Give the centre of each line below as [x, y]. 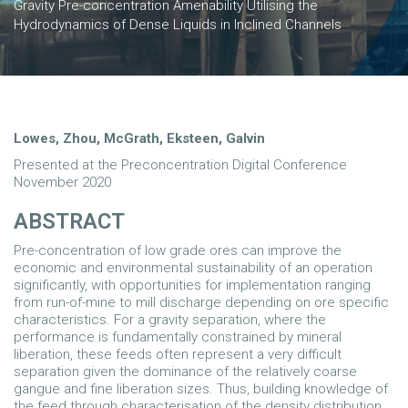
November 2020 [62, 182]
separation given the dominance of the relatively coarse [185, 372]
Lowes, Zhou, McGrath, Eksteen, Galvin [139, 138]
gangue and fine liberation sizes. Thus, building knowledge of [201, 389]
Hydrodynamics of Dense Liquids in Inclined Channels [178, 25]
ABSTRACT [69, 221]
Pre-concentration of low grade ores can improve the [178, 250]
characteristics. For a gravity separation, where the [170, 320]
